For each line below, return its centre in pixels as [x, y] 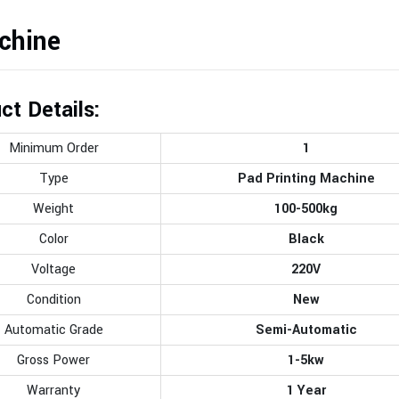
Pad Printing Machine [306, 179]
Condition [53, 300]
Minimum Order [53, 148]
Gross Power [54, 360]
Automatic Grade [53, 330]
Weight [54, 209]
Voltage [54, 269]
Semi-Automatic [306, 330]
